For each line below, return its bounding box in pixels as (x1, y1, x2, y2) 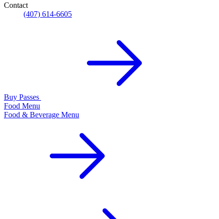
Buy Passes (4, 92, 41, 101)
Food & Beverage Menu (4, 110, 79, 119)
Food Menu (4, 101, 40, 110)
